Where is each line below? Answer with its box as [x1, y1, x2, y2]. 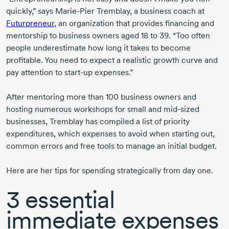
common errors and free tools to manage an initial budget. [6, 141, 217, 151]
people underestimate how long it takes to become [6, 43, 191, 53]
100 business [106, 92, 152, 102]
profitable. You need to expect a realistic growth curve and [6, 55, 218, 65]
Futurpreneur [6, 18, 54, 29]
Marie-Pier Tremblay [55, 6, 130, 16]
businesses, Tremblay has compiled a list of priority [6, 117, 190, 127]
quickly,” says [6, 6, 55, 16]
